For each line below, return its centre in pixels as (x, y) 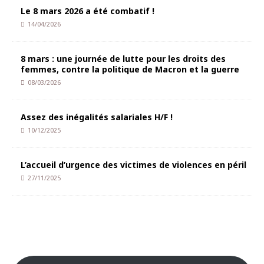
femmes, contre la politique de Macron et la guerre (130, 69)
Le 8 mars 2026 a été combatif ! (88, 11)
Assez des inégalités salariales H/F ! (97, 117)
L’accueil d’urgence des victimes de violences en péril (133, 165)
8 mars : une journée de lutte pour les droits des (123, 59)
